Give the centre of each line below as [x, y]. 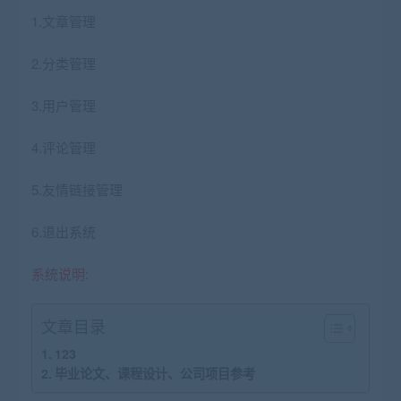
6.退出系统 [64, 231]
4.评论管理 [64, 147]
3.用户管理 [64, 105]
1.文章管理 [64, 21]
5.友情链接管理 [77, 189]
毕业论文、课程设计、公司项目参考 [154, 373]
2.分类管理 [64, 63]
